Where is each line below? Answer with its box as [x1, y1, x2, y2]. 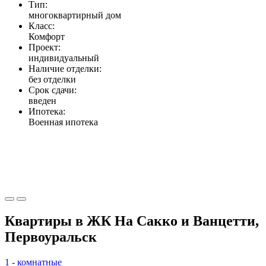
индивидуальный [28, 53, 99, 64]
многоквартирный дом [28, 10, 121, 21]
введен [28, 96, 56, 106]
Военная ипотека [28, 117, 98, 128]
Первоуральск [5, 229, 97, 245]
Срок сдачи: [28, 85, 77, 96]
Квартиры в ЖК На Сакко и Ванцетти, [5, 213, 259, 229]
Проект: [28, 42, 61, 53]
